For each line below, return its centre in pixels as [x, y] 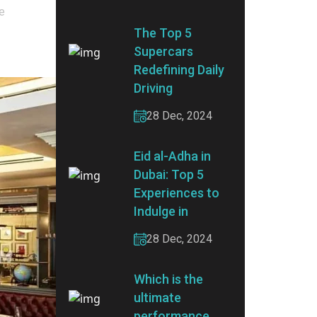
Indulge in [161, 211]
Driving [153, 88]
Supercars [163, 51]
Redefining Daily [179, 70]
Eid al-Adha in [172, 156]
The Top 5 [163, 33]
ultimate [157, 298]
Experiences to [177, 193]
